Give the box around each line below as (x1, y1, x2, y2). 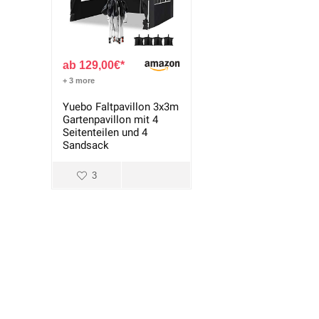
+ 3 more (63, 76, 95, 85)
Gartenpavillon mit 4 (63, 113, 159, 127)
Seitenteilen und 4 (63, 126, 148, 140)
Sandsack (63, 139, 110, 152)
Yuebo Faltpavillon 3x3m (63, 100, 179, 114)
